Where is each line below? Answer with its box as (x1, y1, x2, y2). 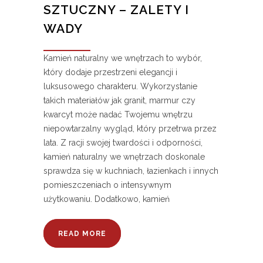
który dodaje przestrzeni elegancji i (43, 68, 177, 77)
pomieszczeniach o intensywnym (43, 180, 171, 190)
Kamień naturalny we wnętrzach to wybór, (43, 53, 202, 63)
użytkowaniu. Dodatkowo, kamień (43, 194, 170, 204)
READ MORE (58, 230, 106, 238)
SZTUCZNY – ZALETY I (43, 2, 189, 18)
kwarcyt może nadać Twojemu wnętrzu (43, 110, 193, 120)
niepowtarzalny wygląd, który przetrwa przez (43, 124, 217, 134)
